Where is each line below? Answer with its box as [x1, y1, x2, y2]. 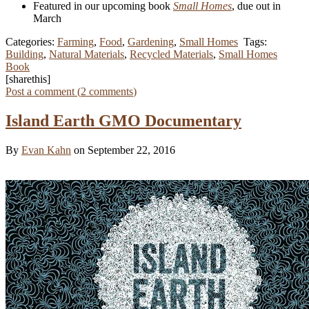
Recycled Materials [130, 48, 213, 61]
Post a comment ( [6, 86, 81, 98]
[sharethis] [6, 73, 50, 86]
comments [86, 86, 133, 98]
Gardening [128, 36, 174, 48]
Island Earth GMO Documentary [6, 112, 241, 130]
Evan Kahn [21, 144, 71, 157]
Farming [57, 36, 94, 48]
